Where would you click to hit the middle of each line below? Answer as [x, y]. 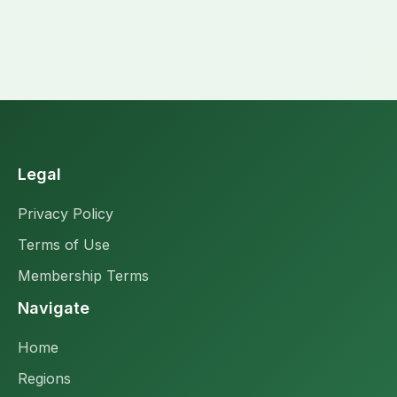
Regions [44, 378]
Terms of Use [64, 245]
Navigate [54, 308]
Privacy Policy [66, 214]
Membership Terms [83, 276]
